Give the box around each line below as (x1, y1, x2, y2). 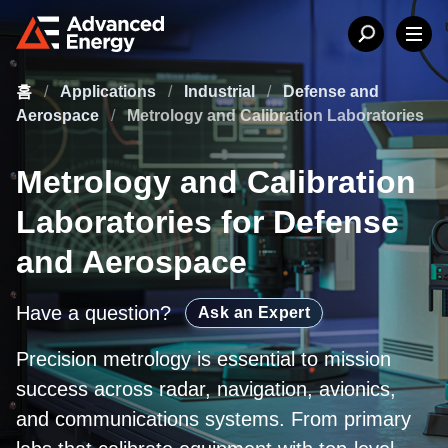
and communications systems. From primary (16, 407, 411, 430)
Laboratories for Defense (16, 203, 399, 240)
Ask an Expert (198, 303, 311, 321)
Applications (60, 83, 160, 100)
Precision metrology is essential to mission (16, 347, 391, 370)
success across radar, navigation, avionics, (16, 377, 396, 400)
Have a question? (16, 301, 177, 324)
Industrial (184, 83, 259, 100)
